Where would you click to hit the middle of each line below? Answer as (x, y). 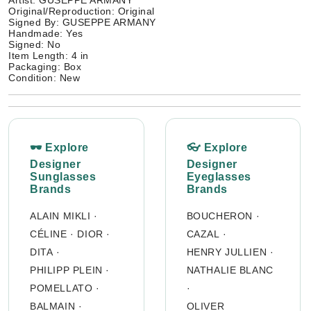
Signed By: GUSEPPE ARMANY (82, 23)
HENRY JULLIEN (227, 252)
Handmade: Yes (46, 34)
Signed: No (34, 45)
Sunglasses (63, 177)
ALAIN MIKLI (60, 216)
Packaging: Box (45, 67)
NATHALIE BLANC (230, 270)
